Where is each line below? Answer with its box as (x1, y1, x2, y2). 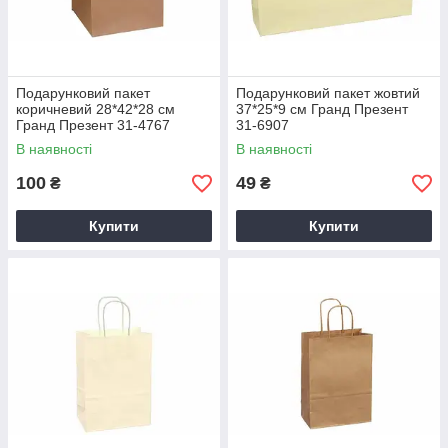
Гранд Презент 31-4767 (16, 117, 170, 134)
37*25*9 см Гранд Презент (236, 101, 408, 118)
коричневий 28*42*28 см (16, 101, 175, 118)
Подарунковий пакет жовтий (236, 85, 420, 102)
